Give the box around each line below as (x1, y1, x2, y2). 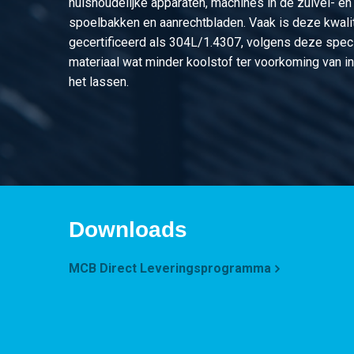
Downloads (69, 217, 187, 242)
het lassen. (69, 73, 129, 89)
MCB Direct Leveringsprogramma (69, 260, 271, 276)
